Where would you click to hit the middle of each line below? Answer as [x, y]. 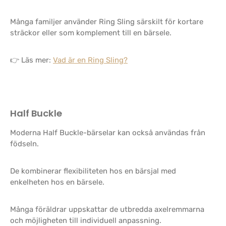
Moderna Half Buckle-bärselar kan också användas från [108, 133]
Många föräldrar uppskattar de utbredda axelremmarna [107, 209]
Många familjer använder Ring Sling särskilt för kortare [107, 22]
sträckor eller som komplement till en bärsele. [91, 33]
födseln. [24, 144]
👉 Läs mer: [32, 60]
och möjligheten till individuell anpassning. [86, 220]
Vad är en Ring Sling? [90, 60]
